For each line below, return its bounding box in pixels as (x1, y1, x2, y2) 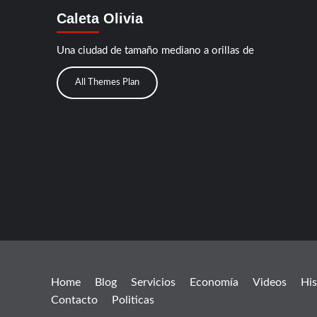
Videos (253, 277, 287, 289)
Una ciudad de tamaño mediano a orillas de (56, 45, 254, 57)
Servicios (131, 277, 175, 289)
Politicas (112, 294, 154, 306)
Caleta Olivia (56, 11, 143, 27)
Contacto (51, 294, 98, 306)
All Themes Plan (74, 78, 139, 88)
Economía (190, 277, 238, 289)
